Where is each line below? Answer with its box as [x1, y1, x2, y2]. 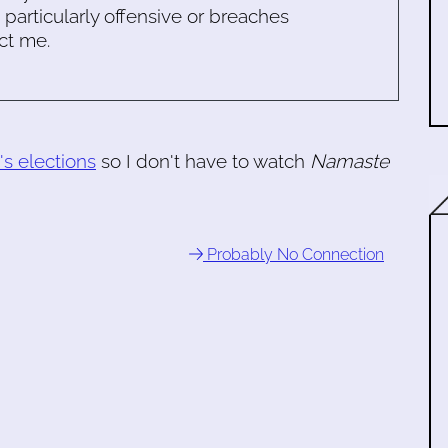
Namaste [310, 150, 389, 172]
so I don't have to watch [96, 150, 310, 172]
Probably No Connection [203, 245, 384, 264]
